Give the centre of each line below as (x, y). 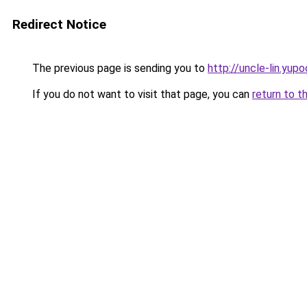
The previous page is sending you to (119, 68)
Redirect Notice (59, 24)
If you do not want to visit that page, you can (141, 94)
